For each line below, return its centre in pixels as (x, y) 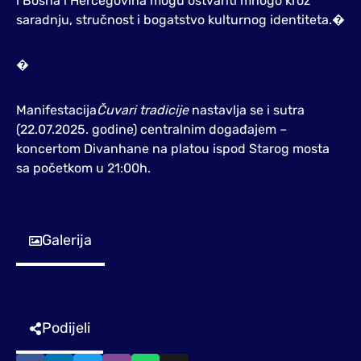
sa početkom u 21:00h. (83, 168)
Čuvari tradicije (143, 110)
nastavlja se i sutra (247, 110)
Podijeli (66, 328)
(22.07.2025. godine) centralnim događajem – (153, 129)
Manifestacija (56, 110)
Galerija (67, 240)
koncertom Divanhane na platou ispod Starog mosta (173, 149)
